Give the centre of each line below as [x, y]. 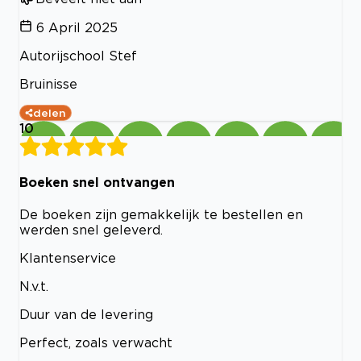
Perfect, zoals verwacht [96, 343]
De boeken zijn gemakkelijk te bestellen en [161, 215]
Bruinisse [48, 83]
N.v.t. [34, 286]
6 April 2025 [77, 27]
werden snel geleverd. [91, 230]
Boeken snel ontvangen [97, 183]
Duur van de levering [86, 315]
